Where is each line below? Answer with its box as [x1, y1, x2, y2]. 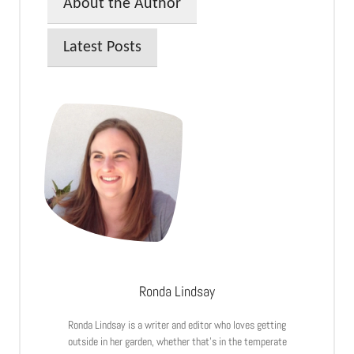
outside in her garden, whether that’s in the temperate [67, 333, 287, 348]
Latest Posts [63, 39, 141, 55]
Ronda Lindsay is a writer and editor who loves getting [68, 317, 286, 332]
